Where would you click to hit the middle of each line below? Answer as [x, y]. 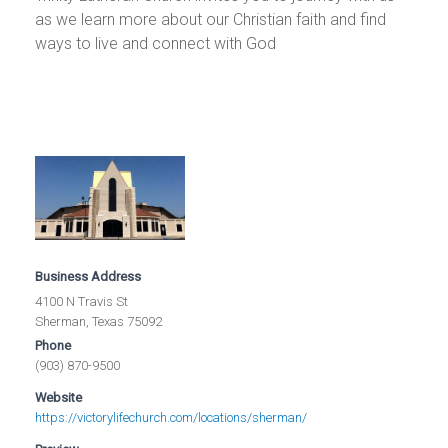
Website [59, 398]
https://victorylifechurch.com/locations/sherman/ [171, 418]
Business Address [88, 277]
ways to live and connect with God [156, 43]
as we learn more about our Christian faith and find [211, 19]
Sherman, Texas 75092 [99, 322]
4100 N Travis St [82, 302]
